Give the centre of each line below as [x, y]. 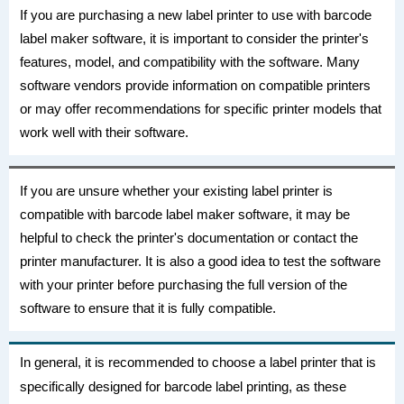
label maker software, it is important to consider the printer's [194, 38]
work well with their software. [104, 132]
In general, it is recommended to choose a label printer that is [198, 362]
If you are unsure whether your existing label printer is [176, 191]
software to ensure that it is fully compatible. [148, 308]
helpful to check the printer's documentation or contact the [189, 238]
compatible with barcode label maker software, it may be [185, 214]
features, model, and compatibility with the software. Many [190, 62]
